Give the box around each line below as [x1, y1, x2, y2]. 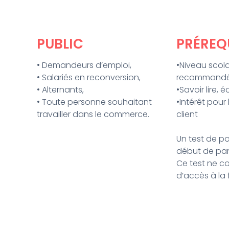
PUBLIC [37, 35, 83, 54]
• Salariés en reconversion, [37, 72, 141, 84]
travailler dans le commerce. [37, 108, 149, 121]
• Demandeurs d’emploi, [37, 59, 131, 72]
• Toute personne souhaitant [37, 96, 152, 108]
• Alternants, [37, 84, 84, 96]
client [176, 108, 198, 121]
